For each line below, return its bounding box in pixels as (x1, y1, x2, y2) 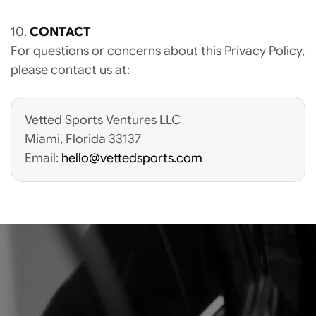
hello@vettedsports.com (61, 150, 202, 166)
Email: (25, 150, 61, 166)
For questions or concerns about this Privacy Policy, (11, 43, 305, 59)
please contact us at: (11, 62, 130, 78)
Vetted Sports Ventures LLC (25, 112, 183, 128)
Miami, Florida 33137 (25, 131, 141, 147)
